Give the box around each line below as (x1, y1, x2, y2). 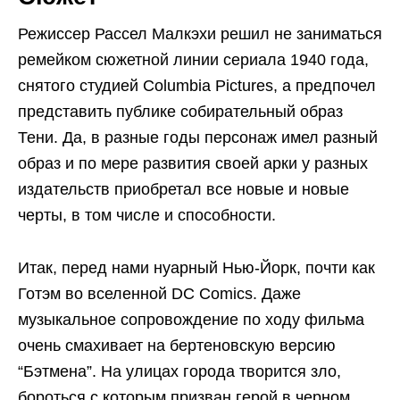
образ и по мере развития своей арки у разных (18, 154, 368, 172)
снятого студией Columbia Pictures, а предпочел (18, 76, 376, 95)
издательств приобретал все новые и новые (18, 179, 349, 198)
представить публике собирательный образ (18, 102, 343, 121)
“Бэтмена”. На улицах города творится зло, (18, 362, 341, 380)
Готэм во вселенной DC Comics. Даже (18, 284, 301, 303)
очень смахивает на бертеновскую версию (18, 336, 336, 354)
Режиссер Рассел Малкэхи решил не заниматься (18, 24, 382, 43)
